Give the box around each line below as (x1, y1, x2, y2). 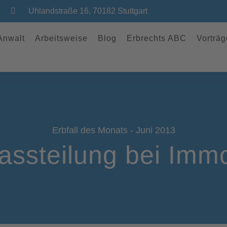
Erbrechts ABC (126, 34, 186, 43)
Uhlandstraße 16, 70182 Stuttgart (28, 7, 147, 15)
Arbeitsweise (34, 34, 88, 43)
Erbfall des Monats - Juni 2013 (52, 125, 175, 135)
